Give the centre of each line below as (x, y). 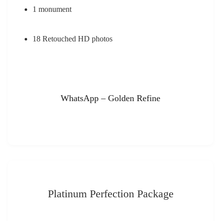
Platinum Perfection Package (110, 193)
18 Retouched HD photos (73, 38)
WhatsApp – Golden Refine (110, 98)
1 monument (52, 9)
